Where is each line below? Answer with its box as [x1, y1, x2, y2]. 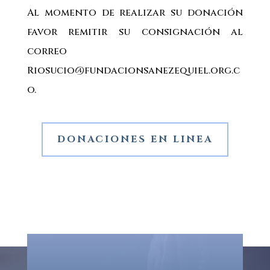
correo [27, 45, 67, 58]
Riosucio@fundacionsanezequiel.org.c [27, 64, 240, 77]
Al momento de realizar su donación [27, 6, 243, 19]
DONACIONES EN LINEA [57, 132, 213, 146]
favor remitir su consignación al [27, 25, 243, 39]
